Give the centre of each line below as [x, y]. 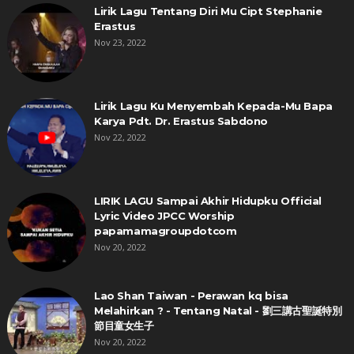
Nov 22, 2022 [120, 137]
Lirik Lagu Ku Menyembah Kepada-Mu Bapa [213, 106]
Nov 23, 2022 [120, 43]
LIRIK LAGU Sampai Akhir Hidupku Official [207, 201]
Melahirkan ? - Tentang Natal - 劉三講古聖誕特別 [218, 311]
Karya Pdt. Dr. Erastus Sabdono [181, 121]
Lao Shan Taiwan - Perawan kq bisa [191, 296]
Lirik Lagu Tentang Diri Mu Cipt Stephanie [208, 11]
